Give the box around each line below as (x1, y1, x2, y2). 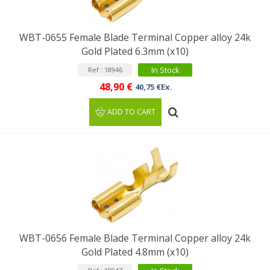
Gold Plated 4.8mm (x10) (81, 245, 189, 259)
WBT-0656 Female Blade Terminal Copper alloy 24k (19, 231, 251, 245)
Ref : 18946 (87, 65, 122, 74)
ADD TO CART (107, 107, 156, 117)
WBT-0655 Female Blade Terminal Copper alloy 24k (19, 31, 251, 44)
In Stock (151, 64, 180, 75)
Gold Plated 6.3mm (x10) (81, 45, 189, 58)
